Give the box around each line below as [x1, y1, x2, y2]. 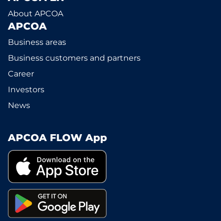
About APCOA [8, 9, 63, 18]
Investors [8, 85, 44, 94]
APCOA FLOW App [8, 132, 107, 144]
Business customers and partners [8, 53, 141, 63]
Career [8, 69, 34, 78]
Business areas [8, 37, 66, 47]
